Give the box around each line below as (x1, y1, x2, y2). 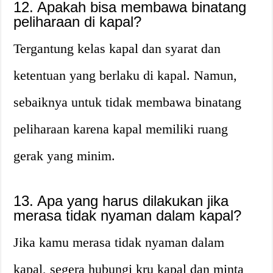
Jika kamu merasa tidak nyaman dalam (13, 235, 225, 250)
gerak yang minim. (13, 148, 116, 163)
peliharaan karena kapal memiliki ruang (13, 121, 229, 136)
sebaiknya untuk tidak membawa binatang (13, 94, 242, 110)
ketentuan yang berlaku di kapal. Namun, (13, 68, 238, 83)
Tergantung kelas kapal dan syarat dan (13, 41, 221, 56)
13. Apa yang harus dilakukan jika (13, 193, 229, 209)
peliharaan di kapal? (13, 13, 142, 30)
